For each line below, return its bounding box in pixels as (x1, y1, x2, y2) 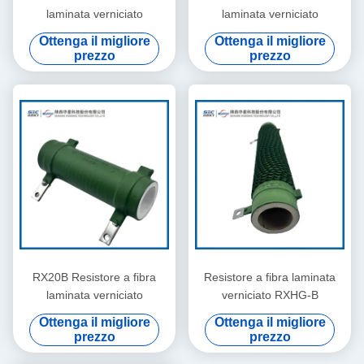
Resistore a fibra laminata (204, 271, 336, 284)
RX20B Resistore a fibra (32, 271, 156, 284)
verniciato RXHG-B (221, 288, 318, 302)
